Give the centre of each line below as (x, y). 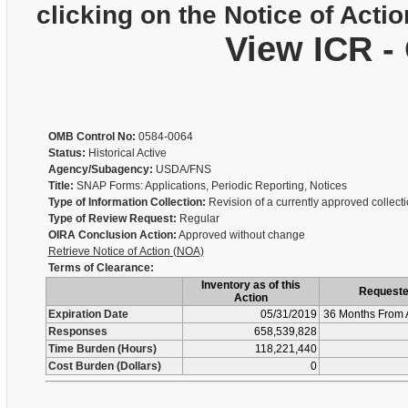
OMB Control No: (92, 137)
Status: (66, 153)
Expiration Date (88, 314)
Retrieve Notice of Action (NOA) (126, 251)
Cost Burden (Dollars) (104, 366)
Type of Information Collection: (127, 202)
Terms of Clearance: (101, 268)
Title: (61, 186)
